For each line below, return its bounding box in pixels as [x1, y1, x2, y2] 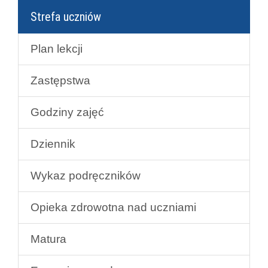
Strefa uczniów [31, 9, 101, 24]
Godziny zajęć [31, 105, 104, 118]
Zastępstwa [31, 74, 90, 87]
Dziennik [31, 137, 75, 150]
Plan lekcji [31, 42, 83, 55]
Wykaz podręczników [31, 169, 141, 182]
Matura [31, 232, 66, 245]
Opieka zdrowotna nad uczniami [31, 200, 196, 214]
